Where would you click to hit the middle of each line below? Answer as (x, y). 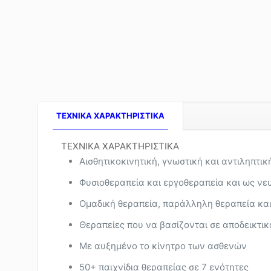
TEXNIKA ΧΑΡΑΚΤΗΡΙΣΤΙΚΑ (110, 116)
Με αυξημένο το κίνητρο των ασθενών (163, 246)
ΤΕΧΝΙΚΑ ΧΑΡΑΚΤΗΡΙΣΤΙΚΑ (120, 146)
